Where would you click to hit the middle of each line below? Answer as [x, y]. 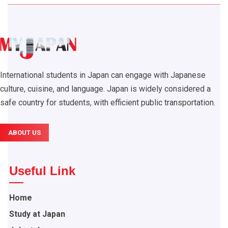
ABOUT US [24, 132]
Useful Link [42, 170]
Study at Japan [37, 214]
